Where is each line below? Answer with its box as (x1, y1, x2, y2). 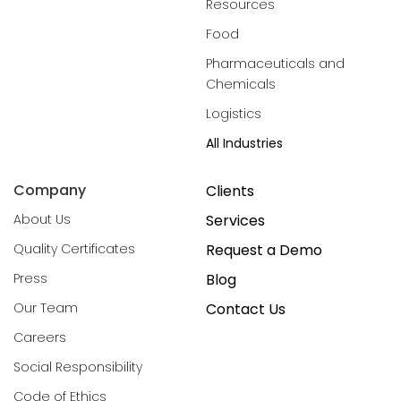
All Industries (206, 133, 283, 152)
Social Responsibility (13, 357, 142, 376)
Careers (13, 328, 66, 346)
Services (206, 209, 265, 231)
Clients (206, 180, 254, 201)
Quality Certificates (13, 239, 135, 258)
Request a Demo (206, 239, 322, 260)
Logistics (206, 104, 261, 123)
